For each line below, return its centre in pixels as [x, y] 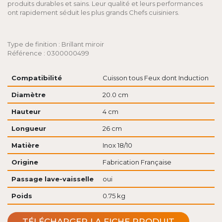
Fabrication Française [137, 162]
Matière [25, 145]
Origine [25, 162]
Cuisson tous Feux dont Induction [155, 78]
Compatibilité [36, 78]
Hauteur [26, 111]
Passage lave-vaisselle [52, 179]
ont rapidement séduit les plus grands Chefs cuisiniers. [93, 12]
